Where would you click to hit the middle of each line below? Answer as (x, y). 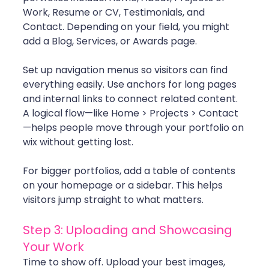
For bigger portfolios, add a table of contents (130, 171)
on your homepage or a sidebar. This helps (124, 186)
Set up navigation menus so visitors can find (126, 70)
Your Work (53, 247)
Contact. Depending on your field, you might (127, 27)
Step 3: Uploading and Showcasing (129, 230)
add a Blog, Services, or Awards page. (110, 41)
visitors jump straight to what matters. (113, 200)
